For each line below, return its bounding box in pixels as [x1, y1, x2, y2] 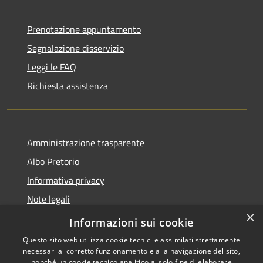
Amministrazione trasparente [27, 135, 144, 150]
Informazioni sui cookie [69, 215, 194, 230]
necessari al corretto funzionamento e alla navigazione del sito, [22, 246, 241, 256]
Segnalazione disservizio [27, 41, 124, 55]
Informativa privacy [27, 173, 104, 187]
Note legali [27, 191, 70, 206]
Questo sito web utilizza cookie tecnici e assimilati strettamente [22, 235, 241, 245]
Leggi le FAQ [27, 59, 76, 74]
